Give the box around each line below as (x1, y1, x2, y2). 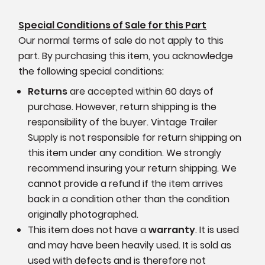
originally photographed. (28, 207, 139, 221)
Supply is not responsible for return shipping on (28, 130, 242, 144)
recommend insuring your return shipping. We (28, 161, 237, 175)
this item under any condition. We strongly (28, 146, 222, 160)
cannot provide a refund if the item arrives (28, 176, 224, 190)
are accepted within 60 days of (67, 84, 214, 98)
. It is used (195, 222, 240, 237)
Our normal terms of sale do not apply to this (18, 33, 224, 47)
